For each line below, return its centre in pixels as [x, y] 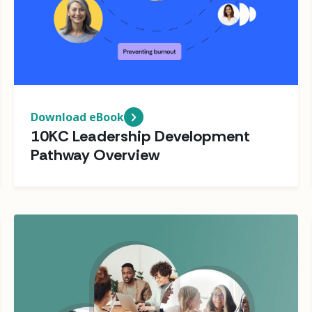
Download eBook [77, 117]
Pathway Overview [95, 155]
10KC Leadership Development [140, 136]
